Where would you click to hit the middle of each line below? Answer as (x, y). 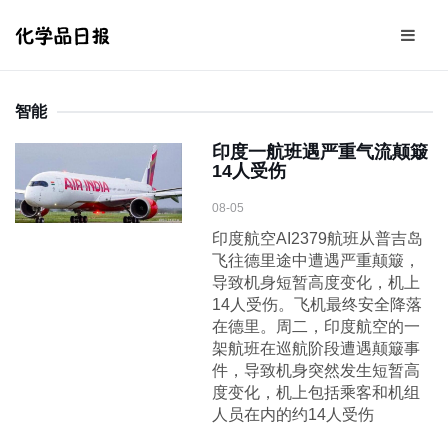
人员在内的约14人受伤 (293, 414)
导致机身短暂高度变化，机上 (316, 282)
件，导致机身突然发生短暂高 (316, 370)
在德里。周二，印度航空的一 (316, 326)
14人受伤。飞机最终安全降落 (317, 304)
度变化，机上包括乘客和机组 (316, 392)
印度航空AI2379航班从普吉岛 (318, 238)
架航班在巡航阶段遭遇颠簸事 (316, 348)
